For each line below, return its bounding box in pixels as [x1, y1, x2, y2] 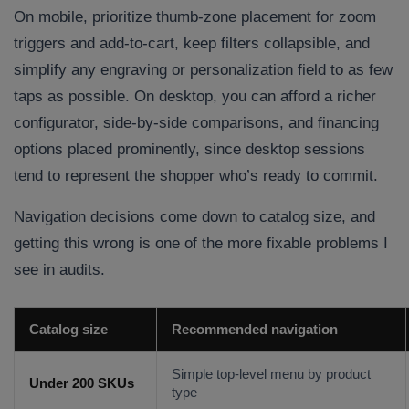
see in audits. [14, 261, 105, 279]
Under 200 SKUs [29, 376, 134, 392]
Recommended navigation [172, 322, 338, 338]
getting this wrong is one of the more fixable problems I [14, 235, 388, 253]
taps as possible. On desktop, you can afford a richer [14, 88, 376, 106]
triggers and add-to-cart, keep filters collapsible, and [14, 35, 370, 53]
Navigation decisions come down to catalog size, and [14, 208, 375, 226]
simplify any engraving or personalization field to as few [14, 61, 393, 79]
